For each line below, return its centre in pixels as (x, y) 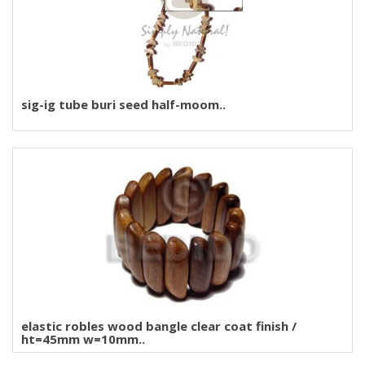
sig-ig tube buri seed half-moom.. (123, 104)
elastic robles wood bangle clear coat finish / (159, 326)
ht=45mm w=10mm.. (83, 339)
